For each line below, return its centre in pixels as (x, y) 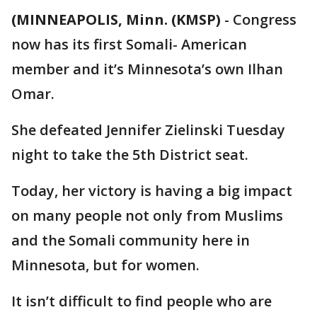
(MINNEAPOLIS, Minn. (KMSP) (116, 19)
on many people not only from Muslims (147, 215)
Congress (265, 19)
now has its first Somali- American (129, 44)
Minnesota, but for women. (105, 265)
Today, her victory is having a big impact (152, 191)
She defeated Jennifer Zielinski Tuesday (148, 130)
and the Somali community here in (131, 240)
